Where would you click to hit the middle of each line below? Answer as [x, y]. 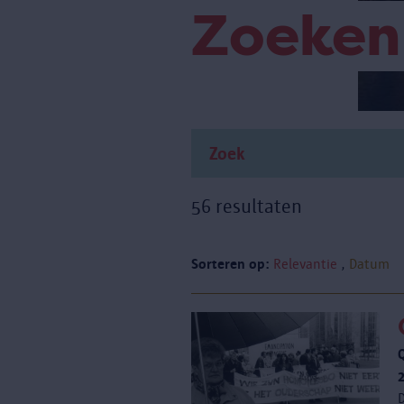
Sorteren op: [230, 264]
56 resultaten [247, 207]
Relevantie [305, 264]
